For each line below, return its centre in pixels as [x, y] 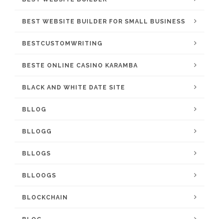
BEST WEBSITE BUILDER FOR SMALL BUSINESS [104, 22]
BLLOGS [36, 153]
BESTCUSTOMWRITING [62, 44]
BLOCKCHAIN [45, 197]
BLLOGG [37, 131]
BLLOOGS [39, 175]
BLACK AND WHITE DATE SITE [74, 88]
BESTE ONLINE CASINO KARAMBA [80, 66]
